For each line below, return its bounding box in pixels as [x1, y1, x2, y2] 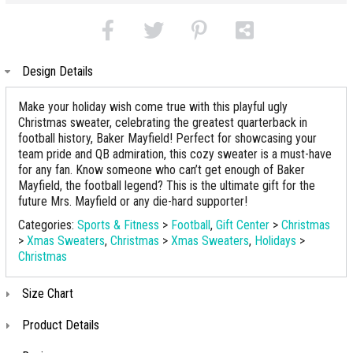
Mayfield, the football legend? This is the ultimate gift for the [18, 178, 315, 193]
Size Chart [22, 286, 73, 301]
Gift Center [216, 217, 269, 232]
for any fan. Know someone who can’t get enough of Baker [18, 162, 305, 177]
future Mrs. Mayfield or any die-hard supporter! [18, 194, 247, 209]
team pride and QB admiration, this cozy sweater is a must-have [18, 147, 332, 162]
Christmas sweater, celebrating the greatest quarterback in [18, 115, 307, 130]
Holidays [255, 233, 296, 248]
